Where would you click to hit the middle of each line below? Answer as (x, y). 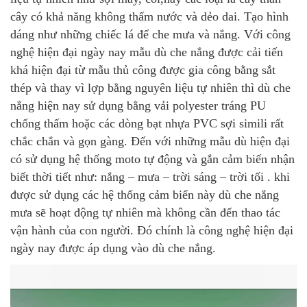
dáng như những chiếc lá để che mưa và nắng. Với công (150, 34)
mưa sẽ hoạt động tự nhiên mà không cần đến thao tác (145, 212)
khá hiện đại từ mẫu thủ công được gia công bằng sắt (143, 70)
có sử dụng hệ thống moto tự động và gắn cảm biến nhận (152, 159)
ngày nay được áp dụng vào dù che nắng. (113, 248)
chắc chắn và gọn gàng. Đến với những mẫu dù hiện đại (150, 141)
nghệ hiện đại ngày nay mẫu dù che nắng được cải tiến (147, 52)
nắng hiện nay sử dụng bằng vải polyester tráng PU (138, 105)
